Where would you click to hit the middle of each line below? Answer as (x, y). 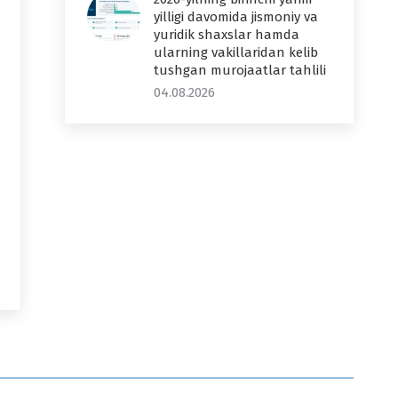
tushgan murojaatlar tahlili (240, 70)
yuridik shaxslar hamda (227, 35)
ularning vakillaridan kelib (236, 52)
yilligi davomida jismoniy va (236, 17)
